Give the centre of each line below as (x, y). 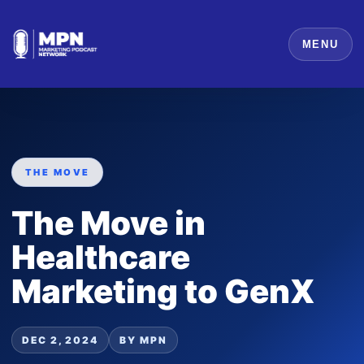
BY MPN (143, 340)
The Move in (108, 223)
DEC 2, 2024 (61, 340)
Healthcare (101, 257)
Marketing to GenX (163, 291)
